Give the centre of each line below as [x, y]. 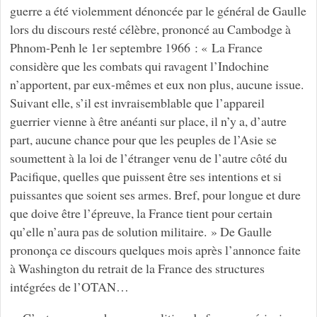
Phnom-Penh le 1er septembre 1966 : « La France [136, 47]
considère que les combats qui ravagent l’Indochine [139, 65]
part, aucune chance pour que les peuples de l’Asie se [143, 139]
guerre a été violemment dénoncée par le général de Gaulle [158, 10]
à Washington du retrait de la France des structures [137, 268]
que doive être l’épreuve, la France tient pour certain [141, 213]
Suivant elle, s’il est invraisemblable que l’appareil [137, 102]
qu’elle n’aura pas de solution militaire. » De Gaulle [140, 231]
